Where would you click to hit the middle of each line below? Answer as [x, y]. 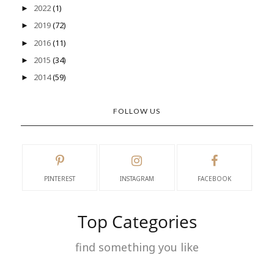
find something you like [137, 247]
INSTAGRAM [137, 179]
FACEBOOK [214, 179]
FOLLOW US [137, 111]
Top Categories [137, 222]
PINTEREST [60, 179]
